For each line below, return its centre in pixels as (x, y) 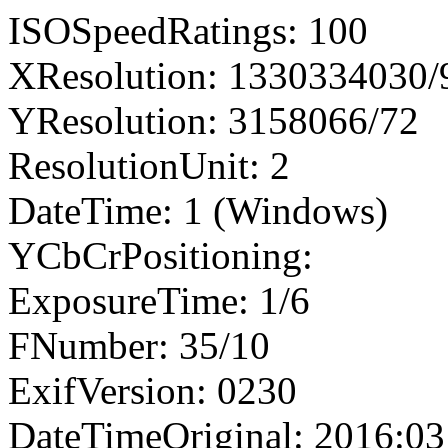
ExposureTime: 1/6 (159, 300)
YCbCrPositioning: (160, 255)
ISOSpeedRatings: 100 (188, 30)
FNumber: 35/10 (139, 345)
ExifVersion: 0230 (152, 390)
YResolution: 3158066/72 (213, 120)
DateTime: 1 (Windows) (198, 210)
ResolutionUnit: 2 (149, 165)
